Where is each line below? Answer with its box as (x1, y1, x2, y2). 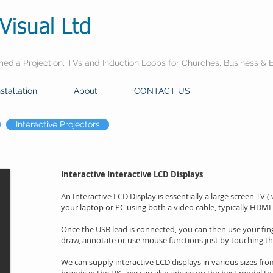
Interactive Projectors (15, 119, 100, 129)
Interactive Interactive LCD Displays (61, 169, 203, 180)
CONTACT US (134, 86, 190, 96)
